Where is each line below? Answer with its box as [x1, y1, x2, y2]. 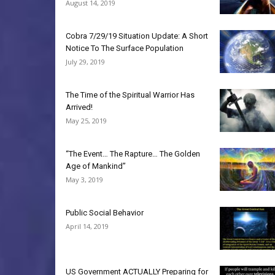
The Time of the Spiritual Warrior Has [66, 90, 195, 99]
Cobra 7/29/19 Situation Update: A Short [66, 31, 208, 41]
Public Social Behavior [66, 208, 144, 217]
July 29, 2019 [66, 57, 105, 66]
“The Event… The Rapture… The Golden [66, 149, 200, 158]
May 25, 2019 [66, 116, 107, 125]
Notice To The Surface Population [66, 44, 184, 53]
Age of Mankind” [66, 161, 126, 171]
